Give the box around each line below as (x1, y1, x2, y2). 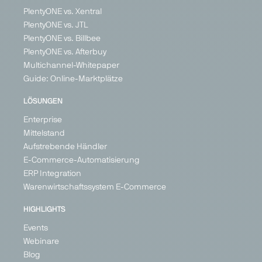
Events (23, 223, 48, 232)
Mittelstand (23, 129, 65, 137)
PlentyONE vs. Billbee (23, 34, 101, 43)
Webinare (23, 237, 59, 246)
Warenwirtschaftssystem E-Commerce (23, 182, 166, 191)
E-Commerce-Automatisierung (23, 156, 140, 164)
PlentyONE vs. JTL (23, 20, 88, 29)
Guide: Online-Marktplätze (23, 74, 123, 83)
